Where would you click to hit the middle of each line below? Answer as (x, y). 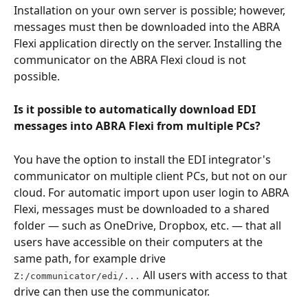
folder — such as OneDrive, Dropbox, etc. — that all (149, 225)
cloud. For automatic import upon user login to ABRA (153, 192)
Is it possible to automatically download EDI (136, 110)
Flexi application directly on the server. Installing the (149, 43)
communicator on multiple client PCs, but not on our (152, 176)
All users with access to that (215, 275)
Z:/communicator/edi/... (77, 276)
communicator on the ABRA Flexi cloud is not (131, 59)
